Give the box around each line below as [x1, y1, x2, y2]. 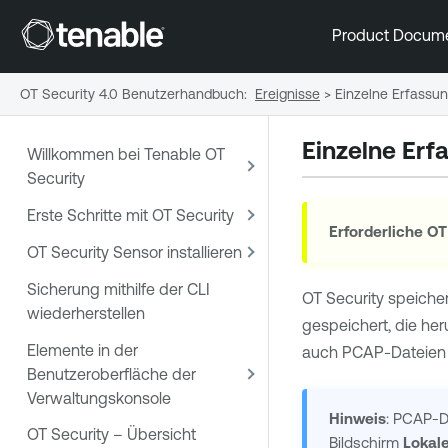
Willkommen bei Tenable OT [27, 145, 225, 164]
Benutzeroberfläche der [27, 364, 196, 383]
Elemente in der [27, 340, 138, 359]
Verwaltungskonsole [27, 388, 171, 407]
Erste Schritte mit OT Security [27, 206, 234, 225]
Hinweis [329, 410, 387, 428]
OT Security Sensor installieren [27, 242, 242, 261]
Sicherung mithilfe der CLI [27, 279, 210, 298]
